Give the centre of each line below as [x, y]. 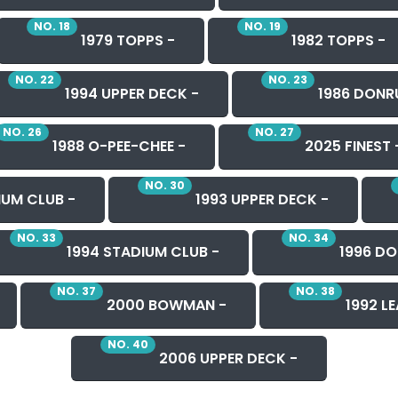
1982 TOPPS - [336, 41]
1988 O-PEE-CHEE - [117, 147]
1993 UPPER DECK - [260, 199]
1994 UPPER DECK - [130, 93]
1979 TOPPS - [126, 41]
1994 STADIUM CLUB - [141, 252]
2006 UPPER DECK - [227, 358]
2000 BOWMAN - [165, 306]
